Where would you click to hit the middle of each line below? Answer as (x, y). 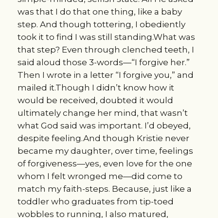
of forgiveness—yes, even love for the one (105, 163)
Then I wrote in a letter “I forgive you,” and (105, 75)
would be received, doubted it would (95, 100)
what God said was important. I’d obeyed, (104, 125)
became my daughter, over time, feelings (105, 151)
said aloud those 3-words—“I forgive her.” (103, 62)
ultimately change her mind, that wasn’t (102, 113)
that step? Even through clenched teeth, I (106, 49)
